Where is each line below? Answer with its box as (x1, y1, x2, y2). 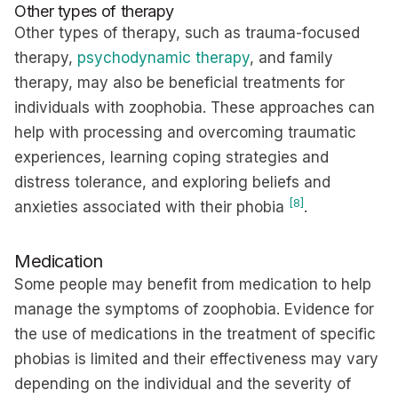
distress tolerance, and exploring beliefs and (14, 173, 330, 191)
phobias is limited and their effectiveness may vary (14, 350, 378, 368)
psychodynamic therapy (77, 49, 250, 67)
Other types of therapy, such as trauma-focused (14, 24, 360, 42)
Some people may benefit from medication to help (14, 275, 371, 293)
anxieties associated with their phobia (14, 198, 289, 216)
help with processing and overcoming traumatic (14, 123, 356, 141)
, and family (250, 49, 333, 67)
